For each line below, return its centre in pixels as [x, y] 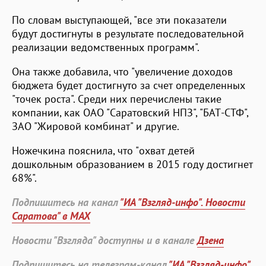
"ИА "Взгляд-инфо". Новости [183, 202]
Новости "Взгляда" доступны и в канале [104, 240]
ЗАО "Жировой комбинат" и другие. [96, 126]
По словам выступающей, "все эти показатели [119, 20]
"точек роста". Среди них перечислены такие [117, 99]
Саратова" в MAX [51, 216]
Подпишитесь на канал [66, 202]
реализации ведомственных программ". [106, 47]
